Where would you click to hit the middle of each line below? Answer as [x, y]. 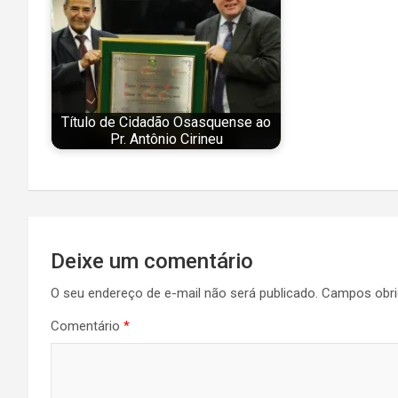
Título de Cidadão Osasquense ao [166, 123]
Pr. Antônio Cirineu [166, 139]
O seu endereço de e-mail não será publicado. [184, 293]
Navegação [98, 234]
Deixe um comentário [152, 261]
